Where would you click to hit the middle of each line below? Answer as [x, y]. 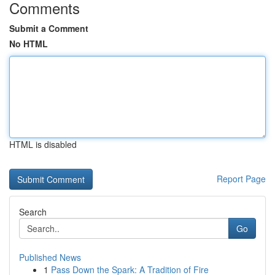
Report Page [241, 179]
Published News [50, 257]
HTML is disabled [43, 144]
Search [33, 212]
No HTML [29, 44]
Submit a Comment [49, 28]
